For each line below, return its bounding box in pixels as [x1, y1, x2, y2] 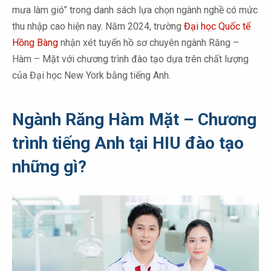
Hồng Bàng [12, 36, 58, 48]
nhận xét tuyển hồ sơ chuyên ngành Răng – [58, 36, 239, 48]
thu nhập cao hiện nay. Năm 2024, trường [12, 20, 184, 32]
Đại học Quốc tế [184, 20, 250, 32]
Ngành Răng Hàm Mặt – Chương [12, 109, 256, 129]
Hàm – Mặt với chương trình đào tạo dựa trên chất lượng [12, 53, 249, 65]
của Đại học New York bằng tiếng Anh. [12, 69, 171, 81]
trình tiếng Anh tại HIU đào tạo [12, 132, 244, 153]
